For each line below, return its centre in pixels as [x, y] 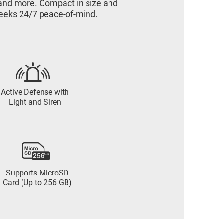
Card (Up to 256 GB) [37, 183]
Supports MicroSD [37, 173]
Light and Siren [35, 102]
